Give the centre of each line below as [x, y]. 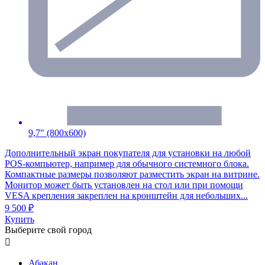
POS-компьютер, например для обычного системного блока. [127, 163]
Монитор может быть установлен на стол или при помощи [124, 185]
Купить [20, 219]
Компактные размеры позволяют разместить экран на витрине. [132, 174]
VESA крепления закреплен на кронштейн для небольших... [126, 195]
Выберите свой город [48, 230]
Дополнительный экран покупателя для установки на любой [128, 153]
